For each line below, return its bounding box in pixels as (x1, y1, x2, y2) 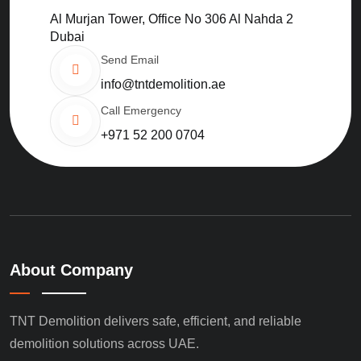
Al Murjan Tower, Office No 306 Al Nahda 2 (50, 11, 293, 26)
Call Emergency (101, 103, 181, 117)
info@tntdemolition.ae (101, 77, 226, 91)
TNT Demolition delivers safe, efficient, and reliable (10, 313, 301, 328)
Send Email (101, 52, 159, 66)
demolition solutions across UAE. (10, 336, 199, 351)
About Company (10, 260, 133, 279)
